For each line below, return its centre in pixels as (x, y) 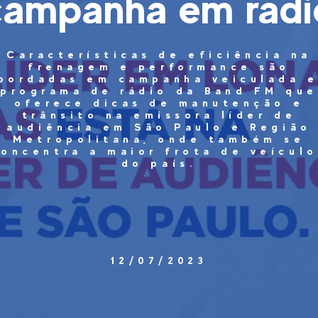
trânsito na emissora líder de (159, 115)
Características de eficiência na (159, 54)
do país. (159, 163)
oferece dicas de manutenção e (159, 103)
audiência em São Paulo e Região (159, 127)
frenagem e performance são (159, 66)
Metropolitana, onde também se (159, 139)
